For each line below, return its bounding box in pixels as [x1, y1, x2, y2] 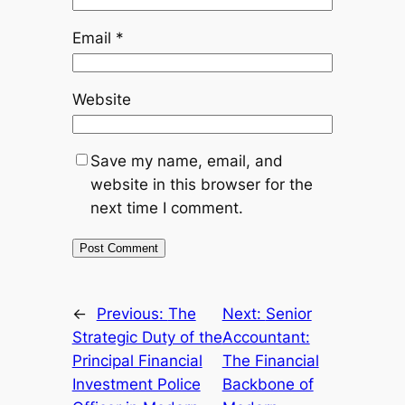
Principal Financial [71, 352, 202, 371]
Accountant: [221, 328, 310, 347]
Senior [265, 305, 312, 324]
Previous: [96, 305, 168, 324]
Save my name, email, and [89, 152, 283, 171]
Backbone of [221, 375, 314, 394]
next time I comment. [89, 199, 243, 218]
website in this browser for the [89, 175, 313, 194]
